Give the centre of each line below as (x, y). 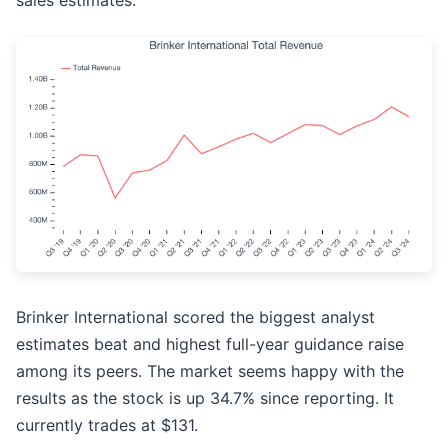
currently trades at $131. (107, 425)
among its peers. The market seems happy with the (210, 371)
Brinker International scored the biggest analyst (195, 317)
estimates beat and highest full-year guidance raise (210, 344)
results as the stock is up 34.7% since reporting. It (205, 398)
